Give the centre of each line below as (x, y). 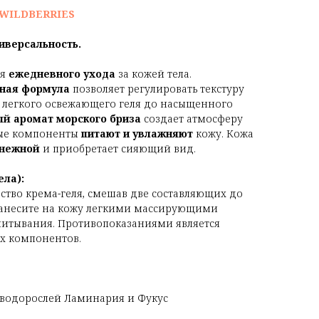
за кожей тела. (153, 74)
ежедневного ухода (62, 74)
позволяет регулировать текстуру (157, 89)
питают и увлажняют (137, 134)
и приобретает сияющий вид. (118, 149)
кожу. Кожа (223, 134)
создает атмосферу (192, 119)
